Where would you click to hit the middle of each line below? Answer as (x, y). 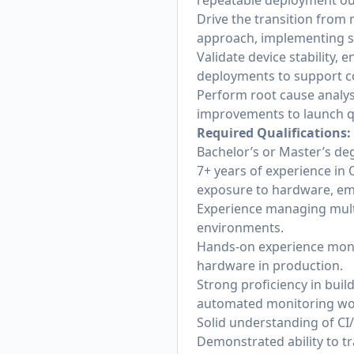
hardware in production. (270, 265)
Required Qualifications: (274, 133)
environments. (240, 228)
